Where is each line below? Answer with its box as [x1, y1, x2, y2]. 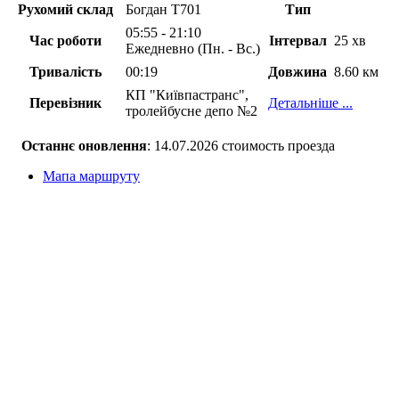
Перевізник [28, 95, 102, 111]
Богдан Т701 [126, 2, 201, 18]
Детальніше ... [268, 95, 353, 111]
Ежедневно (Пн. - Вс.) [126, 41, 260, 57]
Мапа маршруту [43, 168, 140, 184]
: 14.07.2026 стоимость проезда [147, 138, 335, 154]
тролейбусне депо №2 [126, 103, 257, 119]
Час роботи [28, 33, 102, 49]
